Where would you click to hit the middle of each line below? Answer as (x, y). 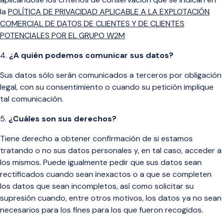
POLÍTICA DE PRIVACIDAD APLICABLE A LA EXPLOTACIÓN (109, 12)
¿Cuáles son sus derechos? (62, 119)
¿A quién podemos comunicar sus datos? (91, 55)
